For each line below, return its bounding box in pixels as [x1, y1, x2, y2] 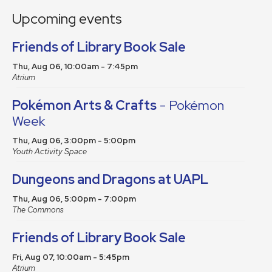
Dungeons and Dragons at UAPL [12, 171, 208, 189]
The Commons [12, 205, 64, 216]
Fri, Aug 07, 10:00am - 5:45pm [12, 252, 129, 263]
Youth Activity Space [12, 146, 87, 157]
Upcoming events [12, 9, 122, 29]
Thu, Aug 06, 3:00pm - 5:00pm [12, 135, 135, 146]
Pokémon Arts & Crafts [12, 97, 157, 115]
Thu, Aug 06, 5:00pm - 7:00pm [12, 194, 136, 205]
